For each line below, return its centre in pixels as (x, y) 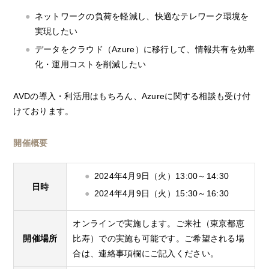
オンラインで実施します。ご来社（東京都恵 (159, 223)
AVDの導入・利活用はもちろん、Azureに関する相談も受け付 (132, 96)
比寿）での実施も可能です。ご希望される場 (159, 238)
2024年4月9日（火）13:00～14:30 (162, 176)
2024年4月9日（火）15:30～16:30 (162, 193)
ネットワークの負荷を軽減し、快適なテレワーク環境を (142, 17)
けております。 (44, 111)
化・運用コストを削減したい (90, 64)
